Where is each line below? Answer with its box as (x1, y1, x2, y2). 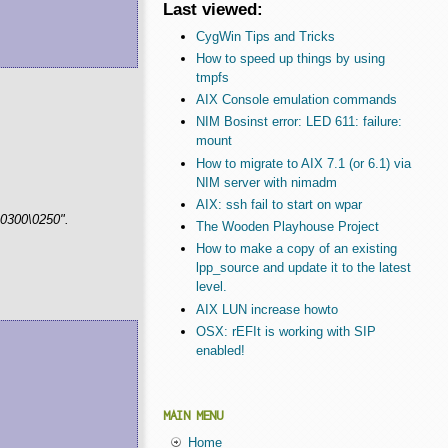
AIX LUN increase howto (195, 301, 338, 317)
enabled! (195, 342, 245, 358)
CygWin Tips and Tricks (195, 28, 335, 44)
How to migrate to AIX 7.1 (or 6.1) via (195, 155, 411, 171)
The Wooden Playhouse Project (195, 219, 379, 235)
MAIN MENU (163, 408, 223, 424)
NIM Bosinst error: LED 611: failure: (195, 114, 402, 130)
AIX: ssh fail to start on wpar (195, 196, 362, 212)
